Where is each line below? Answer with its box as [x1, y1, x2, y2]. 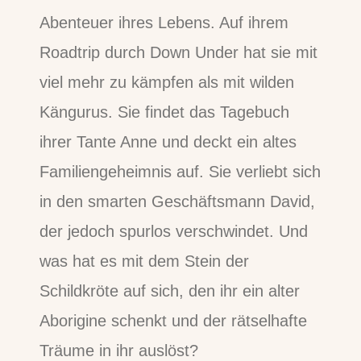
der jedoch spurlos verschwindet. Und [39, 222, 309, 241]
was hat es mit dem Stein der [39, 252, 250, 271]
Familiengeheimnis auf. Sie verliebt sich [39, 163, 322, 181]
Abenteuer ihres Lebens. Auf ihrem [39, 14, 289, 32]
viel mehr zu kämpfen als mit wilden [39, 73, 295, 92]
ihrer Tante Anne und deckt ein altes [39, 133, 297, 151]
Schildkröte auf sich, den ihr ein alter [39, 282, 301, 301]
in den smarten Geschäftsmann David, [39, 193, 316, 211]
